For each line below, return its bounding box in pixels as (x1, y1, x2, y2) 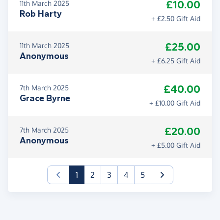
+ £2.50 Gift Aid (151, 14, 200, 23)
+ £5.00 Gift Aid (151, 141, 200, 150)
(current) (77, 169, 109, 180)
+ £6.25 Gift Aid (151, 56, 200, 65)
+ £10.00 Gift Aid (149, 99, 200, 108)
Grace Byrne (20, 93, 70, 104)
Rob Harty (20, 8, 62, 20)
